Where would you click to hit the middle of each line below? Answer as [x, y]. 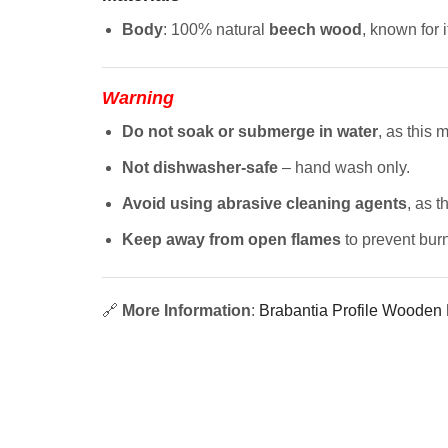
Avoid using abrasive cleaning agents [264, 204]
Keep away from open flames [231, 240]
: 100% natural [216, 29]
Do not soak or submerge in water [250, 132]
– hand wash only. [344, 168]
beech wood [315, 29]
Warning [138, 97]
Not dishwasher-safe [200, 168]
